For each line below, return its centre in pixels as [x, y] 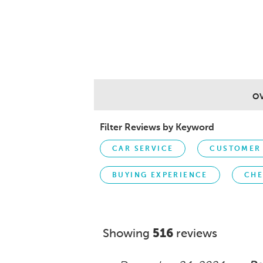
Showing [128, 234]
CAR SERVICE [143, 149]
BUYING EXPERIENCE [160, 175]
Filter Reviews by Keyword [157, 128]
